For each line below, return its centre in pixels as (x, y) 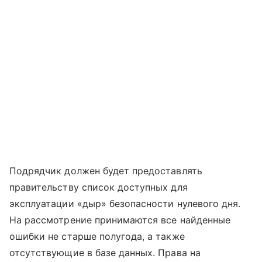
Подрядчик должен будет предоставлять (106, 170)
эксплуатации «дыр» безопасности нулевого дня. (125, 203)
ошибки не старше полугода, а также (97, 236)
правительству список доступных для (99, 187)
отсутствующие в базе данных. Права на (105, 252)
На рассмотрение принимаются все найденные (120, 220)
